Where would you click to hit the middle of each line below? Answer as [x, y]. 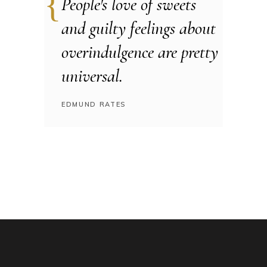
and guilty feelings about [139, 28]
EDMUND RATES [94, 104]
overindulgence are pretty [140, 52]
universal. [92, 76]
